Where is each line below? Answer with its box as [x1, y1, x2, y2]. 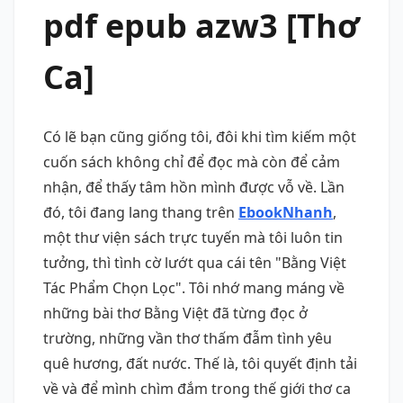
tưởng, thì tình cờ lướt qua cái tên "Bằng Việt [43, 252, 346, 273]
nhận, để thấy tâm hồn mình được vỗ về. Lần [43, 176, 345, 197]
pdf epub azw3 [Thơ [43, 3, 359, 48]
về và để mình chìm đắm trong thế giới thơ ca [43, 378, 351, 399]
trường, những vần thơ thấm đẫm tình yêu [43, 327, 332, 348]
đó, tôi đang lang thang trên [43, 201, 238, 222]
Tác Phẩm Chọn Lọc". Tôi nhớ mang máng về [43, 277, 345, 298]
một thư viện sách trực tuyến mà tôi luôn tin [43, 227, 343, 247]
